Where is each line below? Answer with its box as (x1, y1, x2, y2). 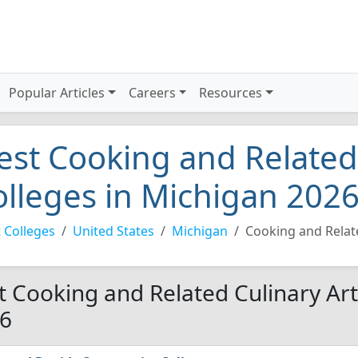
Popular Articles (9, 84, 105, 101)
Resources (199, 84, 263, 101)
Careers (128, 84, 176, 101)
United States (73, 222, 154, 240)
